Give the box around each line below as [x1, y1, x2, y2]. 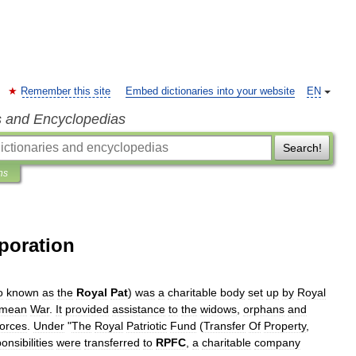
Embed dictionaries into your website [126, 86, 295, 97]
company [254, 336, 300, 349]
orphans [243, 303, 284, 315]
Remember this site [21, 86, 110, 97]
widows [200, 303, 237, 315]
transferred [84, 336, 140, 349]
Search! [282, 141, 322, 154]
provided [65, 303, 109, 315]
